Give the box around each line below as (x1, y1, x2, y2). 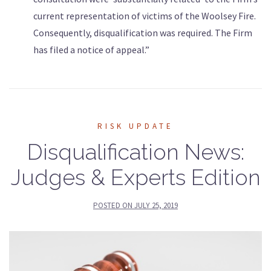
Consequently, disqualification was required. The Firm (33, 27, 252, 39)
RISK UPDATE (97, 121, 174, 132)
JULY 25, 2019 (134, 200, 178, 211)
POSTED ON (93, 200, 134, 211)
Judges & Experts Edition (10, 165, 261, 191)
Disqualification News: (27, 139, 244, 165)
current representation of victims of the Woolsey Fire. (33, 10, 256, 22)
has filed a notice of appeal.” (33, 44, 149, 56)
